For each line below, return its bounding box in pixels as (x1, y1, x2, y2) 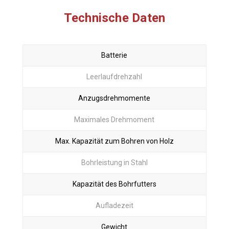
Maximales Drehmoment (74, 116, 155, 124)
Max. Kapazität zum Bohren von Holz (55, 137, 174, 146)
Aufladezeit (95, 201, 133, 210)
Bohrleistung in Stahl (81, 158, 148, 167)
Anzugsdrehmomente (78, 94, 151, 103)
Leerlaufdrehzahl (86, 73, 143, 81)
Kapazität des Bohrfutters (72, 180, 156, 189)
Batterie (101, 51, 128, 60)
